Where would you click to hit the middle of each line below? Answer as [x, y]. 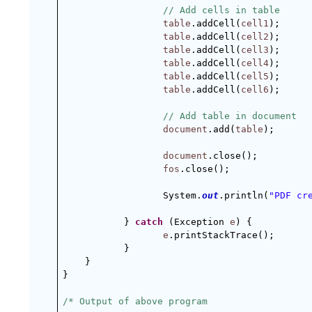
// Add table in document [230, 116]
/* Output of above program [135, 301]
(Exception [196, 222]
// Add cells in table [221, 10]
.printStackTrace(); [221, 235]
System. [182, 195]
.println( [244, 195]
